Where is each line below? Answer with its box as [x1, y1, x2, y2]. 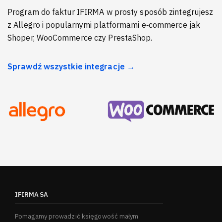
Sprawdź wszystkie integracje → [7, 61, 135, 72]
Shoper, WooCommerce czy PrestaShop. [7, 33, 153, 43]
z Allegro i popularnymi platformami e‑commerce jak [7, 20, 201, 30]
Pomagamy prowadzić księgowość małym [15, 212, 139, 221]
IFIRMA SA [15, 190, 48, 199]
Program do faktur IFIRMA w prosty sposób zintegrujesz [7, 7, 214, 17]
